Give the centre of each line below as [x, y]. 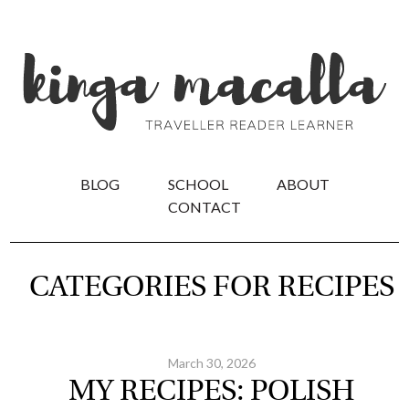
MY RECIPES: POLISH [211, 393]
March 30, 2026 [211, 363]
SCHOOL [198, 184]
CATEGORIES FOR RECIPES [211, 288]
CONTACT [204, 207]
